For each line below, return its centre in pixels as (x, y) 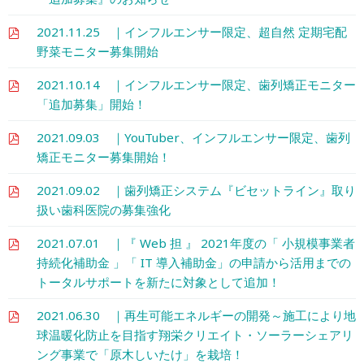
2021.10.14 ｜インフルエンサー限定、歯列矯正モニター (196, 84)
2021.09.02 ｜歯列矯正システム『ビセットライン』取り (196, 190)
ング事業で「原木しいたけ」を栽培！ (140, 354)
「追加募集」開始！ (91, 104)
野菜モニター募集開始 (97, 51)
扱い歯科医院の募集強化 (104, 209)
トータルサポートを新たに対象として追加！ (158, 282)
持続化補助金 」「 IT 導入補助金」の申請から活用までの (194, 262)
